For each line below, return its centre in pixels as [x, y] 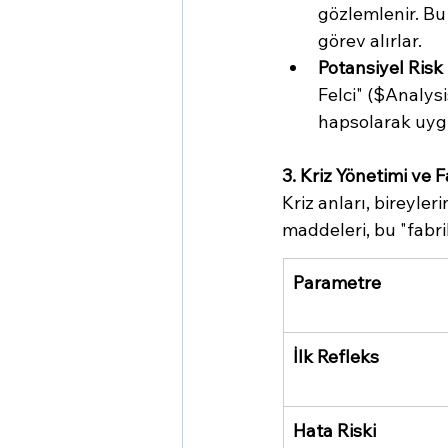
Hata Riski [334, 430]
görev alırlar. [370, 40]
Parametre [337, 282]
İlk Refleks [336, 356]
